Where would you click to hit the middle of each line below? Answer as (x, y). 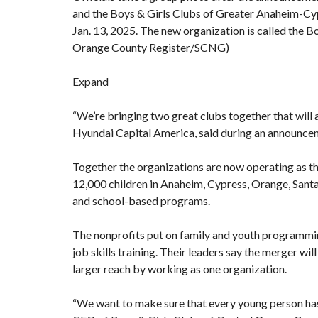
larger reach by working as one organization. (180, 268)
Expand (91, 81)
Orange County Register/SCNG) (151, 47)
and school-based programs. (141, 200)
